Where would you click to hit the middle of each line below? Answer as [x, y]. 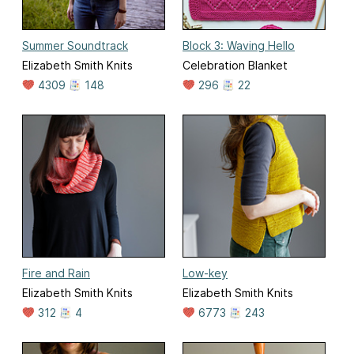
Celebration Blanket [235, 66]
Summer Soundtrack [75, 46]
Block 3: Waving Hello [239, 46]
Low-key [205, 273]
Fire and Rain [56, 273]
